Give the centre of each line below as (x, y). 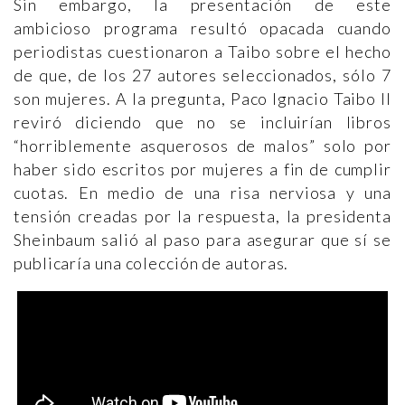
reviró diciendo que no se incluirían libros (202, 122)
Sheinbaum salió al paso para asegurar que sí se (202, 239)
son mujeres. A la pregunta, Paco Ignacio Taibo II (202, 98)
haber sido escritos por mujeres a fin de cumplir (202, 169)
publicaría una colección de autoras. (151, 263)
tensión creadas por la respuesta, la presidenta (202, 216)
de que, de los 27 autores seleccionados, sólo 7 (202, 75)
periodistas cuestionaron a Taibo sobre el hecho (202, 51)
